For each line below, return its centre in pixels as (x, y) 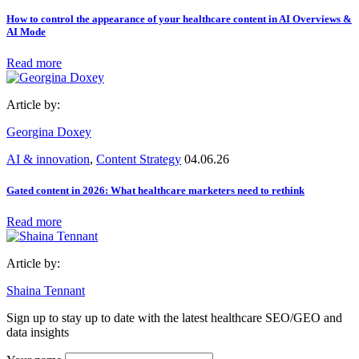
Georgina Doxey (49, 132)
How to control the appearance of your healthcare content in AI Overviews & (179, 18)
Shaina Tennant (46, 291)
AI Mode (26, 31)
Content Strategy (139, 159)
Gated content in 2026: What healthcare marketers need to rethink (155, 191)
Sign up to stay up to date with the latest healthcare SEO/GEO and (174, 318)
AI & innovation (48, 159)
